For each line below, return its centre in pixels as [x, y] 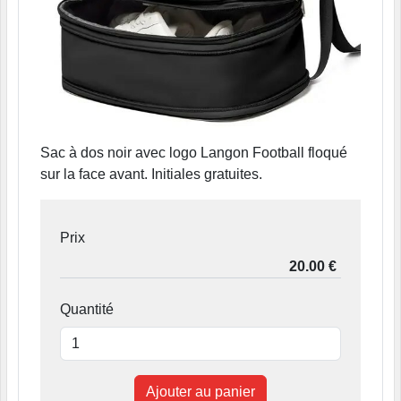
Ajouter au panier [200, 391]
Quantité [87, 309]
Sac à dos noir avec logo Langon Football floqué [194, 152]
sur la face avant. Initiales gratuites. [151, 174]
